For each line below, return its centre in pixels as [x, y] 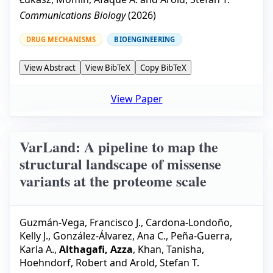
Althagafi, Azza [96, 250]
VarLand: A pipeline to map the [119, 146]
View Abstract [50, 68]
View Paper [136, 98]
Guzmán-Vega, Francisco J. [80, 223]
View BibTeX [108, 68]
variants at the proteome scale [113, 180]
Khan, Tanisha [170, 250]
